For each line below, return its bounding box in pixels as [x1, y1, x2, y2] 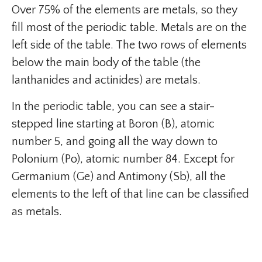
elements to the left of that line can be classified [12, 188, 249, 201]
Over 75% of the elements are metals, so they [12, 4, 237, 17]
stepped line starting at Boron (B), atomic [12, 118, 215, 131]
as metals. [12, 205, 62, 219]
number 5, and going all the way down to [12, 135, 218, 149]
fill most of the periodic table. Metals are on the [12, 21, 247, 35]
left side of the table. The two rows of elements [12, 39, 247, 52]
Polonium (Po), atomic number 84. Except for [12, 153, 235, 166]
